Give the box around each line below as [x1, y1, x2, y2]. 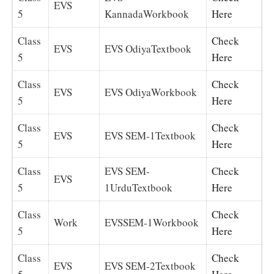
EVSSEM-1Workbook [105, 215, 199, 229]
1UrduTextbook [105, 180, 172, 194]
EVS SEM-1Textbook [105, 128, 196, 143]
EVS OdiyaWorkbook [105, 84, 197, 99]
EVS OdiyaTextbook [105, 41, 191, 56]
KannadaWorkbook [105, 6, 189, 21]
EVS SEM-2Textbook [105, 258, 196, 273]
